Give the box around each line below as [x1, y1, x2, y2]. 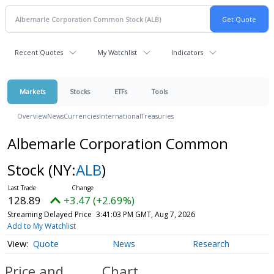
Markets [20, 87, 45, 96]
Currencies [64, 111, 99, 120]
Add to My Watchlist [7, 221, 76, 231]
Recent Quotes [15, 48, 63, 57]
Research [192, 238, 229, 250]
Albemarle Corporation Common [7, 133, 228, 154]
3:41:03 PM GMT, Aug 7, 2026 [95, 209, 195, 220]
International [99, 111, 141, 120]
